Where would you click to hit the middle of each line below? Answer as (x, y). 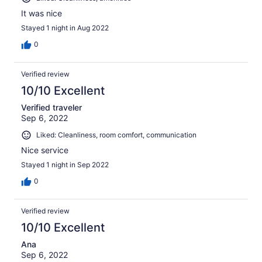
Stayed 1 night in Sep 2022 (65, 164)
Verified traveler (51, 107)
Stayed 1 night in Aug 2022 (65, 27)
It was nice (42, 13)
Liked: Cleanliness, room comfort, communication (116, 135)
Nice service (45, 150)
